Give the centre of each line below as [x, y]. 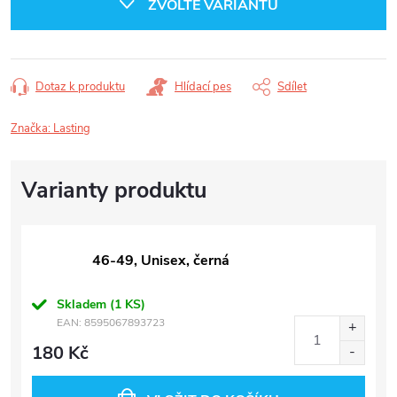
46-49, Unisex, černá [161, 260]
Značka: [32, 128]
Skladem [83, 304]
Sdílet [292, 86]
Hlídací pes [203, 86]
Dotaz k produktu [80, 86]
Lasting [72, 128]
